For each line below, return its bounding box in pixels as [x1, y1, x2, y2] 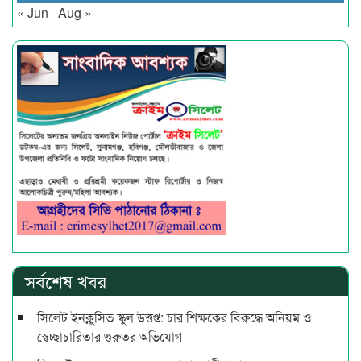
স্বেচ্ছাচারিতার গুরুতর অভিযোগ [37, 327, 182, 346]
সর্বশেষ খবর [25, 268, 106, 294]
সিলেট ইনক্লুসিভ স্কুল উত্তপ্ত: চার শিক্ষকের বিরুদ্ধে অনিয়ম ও [37, 308, 312, 327]
